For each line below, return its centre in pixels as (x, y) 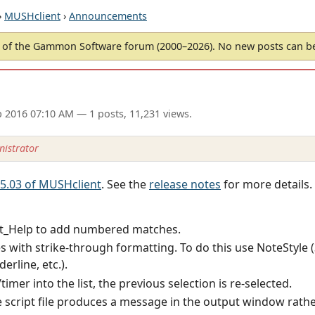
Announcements (108, 16)
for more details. (266, 184)
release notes (185, 184)
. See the (125, 184)
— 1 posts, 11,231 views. (133, 114)
